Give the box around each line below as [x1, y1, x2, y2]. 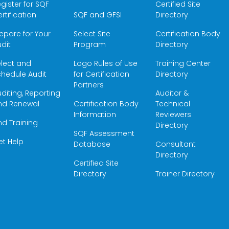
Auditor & [155, 88, 189, 98]
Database [74, 139, 111, 149]
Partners [74, 80, 104, 90]
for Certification [74, 69, 130, 79]
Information [74, 109, 121, 120]
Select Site [74, 29, 111, 39]
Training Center [155, 58, 211, 68]
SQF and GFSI [74, 10, 122, 20]
